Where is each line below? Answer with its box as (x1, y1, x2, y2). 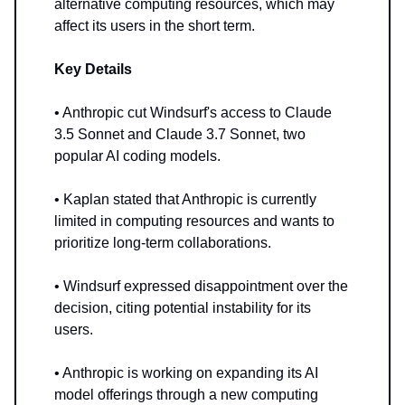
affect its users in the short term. (54, 17, 255, 33)
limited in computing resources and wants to (54, 212, 334, 229)
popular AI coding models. (54, 147, 221, 164)
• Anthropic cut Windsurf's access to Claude (54, 104, 332, 120)
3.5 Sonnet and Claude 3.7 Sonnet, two (54, 126, 306, 142)
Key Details (54, 61, 132, 77)
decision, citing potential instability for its (54, 299, 311, 316)
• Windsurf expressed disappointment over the (54, 278, 348, 294)
